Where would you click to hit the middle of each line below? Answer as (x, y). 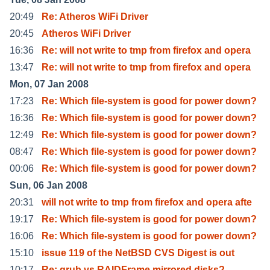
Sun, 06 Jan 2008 (49, 185)
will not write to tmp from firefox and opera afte (147, 202)
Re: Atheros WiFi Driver (95, 16)
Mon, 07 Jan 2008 (49, 84)
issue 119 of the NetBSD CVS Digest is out (138, 253)
